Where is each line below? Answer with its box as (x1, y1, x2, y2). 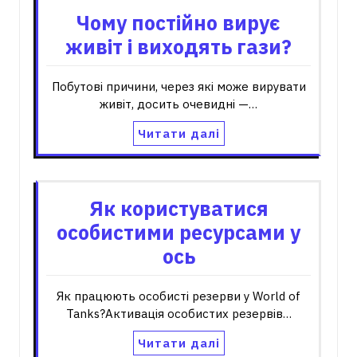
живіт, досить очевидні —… (100, 96, 257, 112)
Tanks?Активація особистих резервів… (65, 306, 292, 321)
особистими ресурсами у (57, 219, 300, 245)
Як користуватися (88, 195, 269, 222)
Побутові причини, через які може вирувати (51, 79, 306, 94)
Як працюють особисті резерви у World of (57, 288, 300, 304)
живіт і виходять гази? (65, 33, 292, 60)
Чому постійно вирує (76, 10, 280, 36)
